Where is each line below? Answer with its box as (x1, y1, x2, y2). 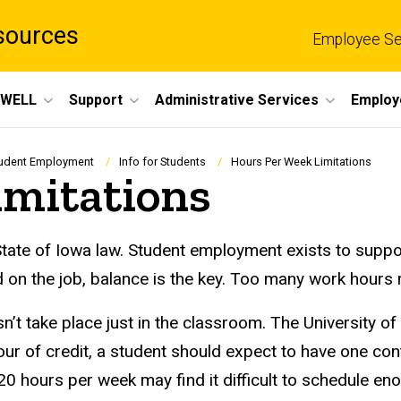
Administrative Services (155, 90, 319, 108)
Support (69, 90, 123, 108)
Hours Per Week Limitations (231, 155, 371, 169)
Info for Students (119, 155, 206, 169)
